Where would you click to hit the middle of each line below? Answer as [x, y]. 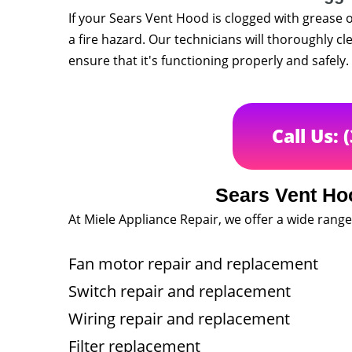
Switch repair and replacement [180, 291]
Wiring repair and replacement [179, 319]
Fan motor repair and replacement [193, 264]
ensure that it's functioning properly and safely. [209, 60]
